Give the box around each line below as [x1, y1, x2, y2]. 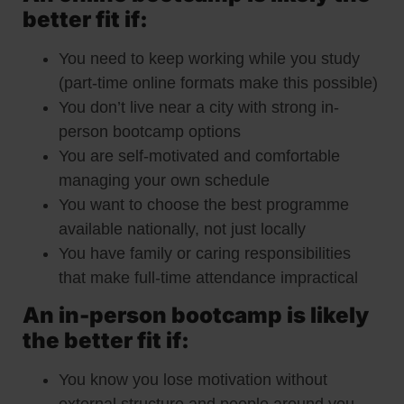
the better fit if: [23, 327, 189, 354]
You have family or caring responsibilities [59, 243, 351, 262]
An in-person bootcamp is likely [23, 302, 369, 329]
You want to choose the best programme [59, 195, 349, 214]
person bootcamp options [59, 122, 241, 141]
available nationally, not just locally [59, 219, 306, 238]
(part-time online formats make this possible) [59, 73, 378, 92]
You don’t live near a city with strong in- [59, 97, 339, 116]
